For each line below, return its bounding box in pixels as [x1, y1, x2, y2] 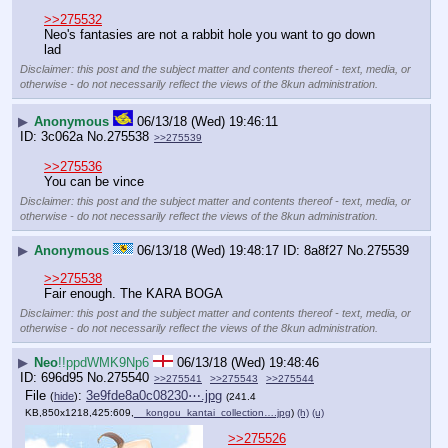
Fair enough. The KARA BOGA [44, 285, 223, 301]
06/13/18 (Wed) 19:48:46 [177, 354, 319, 370]
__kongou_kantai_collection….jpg [134, 407, 291, 419]
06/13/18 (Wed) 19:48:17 [137, 242, 279, 258]
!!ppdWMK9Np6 [58, 354, 149, 370]
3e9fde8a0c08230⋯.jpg [86, 388, 222, 404]
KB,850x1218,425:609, [25, 407, 134, 419]
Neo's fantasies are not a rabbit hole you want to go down [44, 26, 375, 42]
